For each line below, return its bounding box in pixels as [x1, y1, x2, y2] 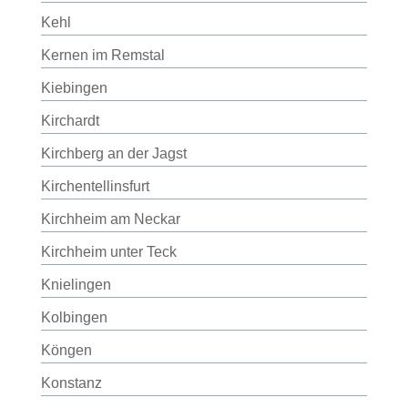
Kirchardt [40, 113, 99, 128]
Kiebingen [40, 80, 107, 96]
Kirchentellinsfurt [40, 178, 149, 194]
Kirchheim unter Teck [40, 244, 177, 260]
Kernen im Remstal [40, 47, 165, 63]
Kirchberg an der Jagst [40, 146, 187, 161]
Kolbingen [40, 310, 107, 325]
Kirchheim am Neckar [40, 211, 180, 227]
